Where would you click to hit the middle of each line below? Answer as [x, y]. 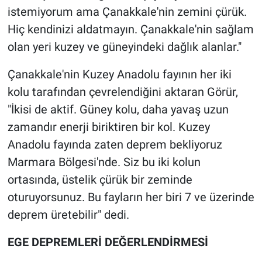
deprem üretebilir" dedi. [68, 215]
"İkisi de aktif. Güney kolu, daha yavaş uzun [118, 110]
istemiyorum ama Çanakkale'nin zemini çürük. [127, 12]
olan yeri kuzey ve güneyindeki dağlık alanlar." [124, 47]
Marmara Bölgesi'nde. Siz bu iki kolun [104, 162]
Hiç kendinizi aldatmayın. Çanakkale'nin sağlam [130, 30]
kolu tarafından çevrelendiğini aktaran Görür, [123, 92]
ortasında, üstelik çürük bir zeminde [100, 180]
